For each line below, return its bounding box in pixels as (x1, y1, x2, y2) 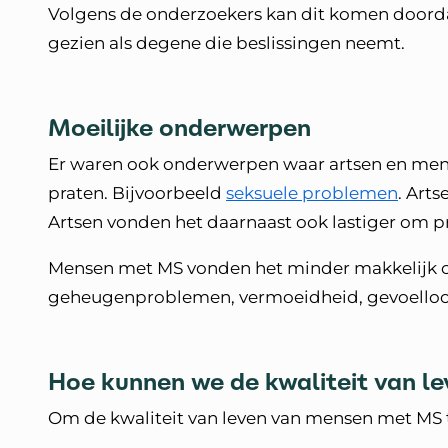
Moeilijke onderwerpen (48, 113, 317, 143)
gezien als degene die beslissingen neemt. (48, 33, 413, 53)
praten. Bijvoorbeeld (48, 183, 226, 203)
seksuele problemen (226, 183, 398, 203)
